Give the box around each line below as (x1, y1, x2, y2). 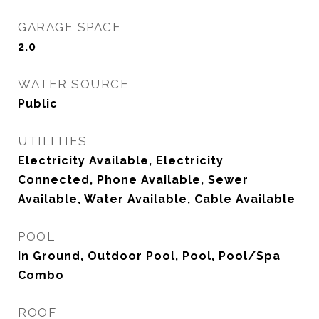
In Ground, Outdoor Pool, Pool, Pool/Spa (18, 249, 281, 263)
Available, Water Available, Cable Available (18, 192, 296, 206)
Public (18, 97, 58, 110)
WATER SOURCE (18, 77, 129, 91)
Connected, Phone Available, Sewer (18, 173, 249, 187)
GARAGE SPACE (18, 20, 121, 34)
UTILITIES (18, 134, 88, 148)
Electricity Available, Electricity (18, 154, 224, 167)
